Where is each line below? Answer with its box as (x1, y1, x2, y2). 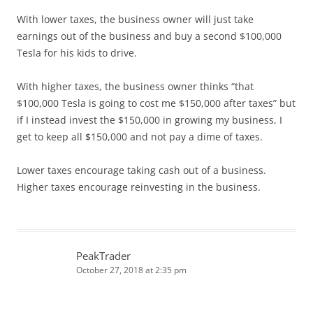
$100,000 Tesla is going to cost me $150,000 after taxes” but (17, 96, 296, 110)
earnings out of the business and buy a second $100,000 (17, 29, 282, 43)
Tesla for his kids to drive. (17, 45, 137, 59)
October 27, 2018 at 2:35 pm (76, 263, 187, 276)
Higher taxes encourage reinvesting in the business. (17, 180, 261, 194)
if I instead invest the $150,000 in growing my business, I (17, 112, 282, 126)
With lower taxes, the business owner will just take (17, 12, 254, 26)
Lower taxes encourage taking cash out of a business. (17, 163, 266, 177)
